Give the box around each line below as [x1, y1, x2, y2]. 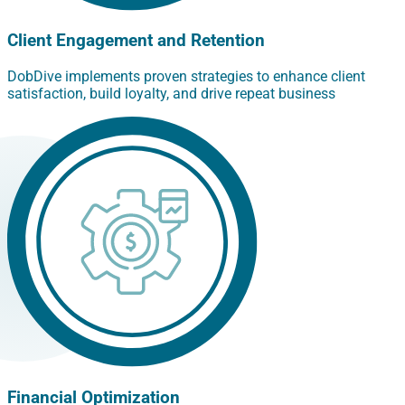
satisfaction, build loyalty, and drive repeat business [7, 85, 335, 103]
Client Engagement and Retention [7, 31, 265, 52]
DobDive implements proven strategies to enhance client [7, 68, 365, 86]
